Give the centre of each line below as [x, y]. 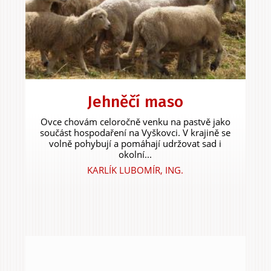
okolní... [135, 155]
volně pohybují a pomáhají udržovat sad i [135, 144]
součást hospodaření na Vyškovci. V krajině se [135, 133]
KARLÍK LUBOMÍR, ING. [135, 170]
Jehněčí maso [135, 102]
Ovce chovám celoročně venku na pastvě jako [135, 122]
